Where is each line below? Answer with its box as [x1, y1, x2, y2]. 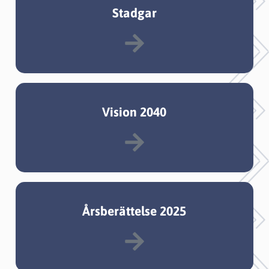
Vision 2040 [102, 104, 167, 119]
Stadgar [112, 5, 157, 20]
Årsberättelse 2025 [82, 203, 187, 218]
